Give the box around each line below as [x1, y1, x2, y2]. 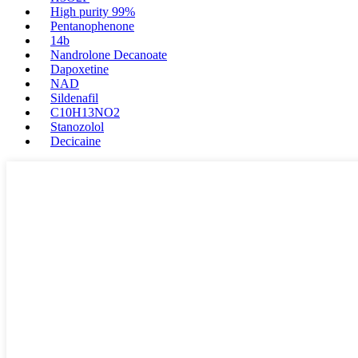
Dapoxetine [50, 62, 109, 76]
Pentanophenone [50, 19, 134, 33]
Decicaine [50, 134, 101, 148]
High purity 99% [50, 5, 135, 18]
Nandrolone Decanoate [50, 48, 167, 62]
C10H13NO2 [50, 105, 120, 119]
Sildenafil [50, 91, 98, 105]
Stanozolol [50, 120, 104, 133]
